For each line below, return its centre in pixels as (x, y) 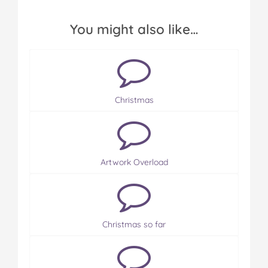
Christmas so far (134, 224)
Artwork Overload (134, 162)
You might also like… (134, 29)
